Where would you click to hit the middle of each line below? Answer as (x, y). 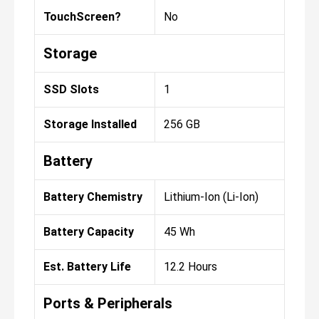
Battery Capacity (89, 232)
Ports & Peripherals (108, 304)
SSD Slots (71, 90)
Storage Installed (90, 125)
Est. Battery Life (87, 267)
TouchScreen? (82, 17)
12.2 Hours (190, 267)
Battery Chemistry (93, 197)
